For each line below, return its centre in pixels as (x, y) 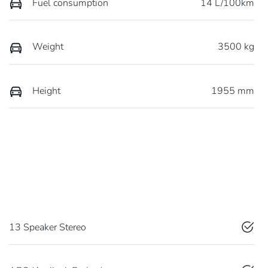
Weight (48, 47)
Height (46, 91)
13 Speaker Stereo (48, 227)
